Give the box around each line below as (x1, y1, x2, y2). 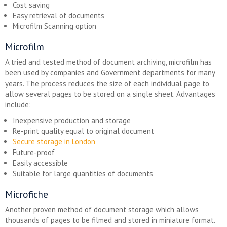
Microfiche (5, 188, 48, 200)
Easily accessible (13, 158, 68, 168)
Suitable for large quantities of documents (13, 169, 153, 178)
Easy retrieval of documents (13, 11, 104, 20)
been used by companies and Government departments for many (5, 68, 215, 78)
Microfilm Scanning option (13, 21, 96, 31)
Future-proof (13, 147, 55, 157)
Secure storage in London (13, 137, 95, 146)
